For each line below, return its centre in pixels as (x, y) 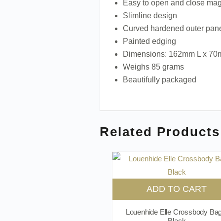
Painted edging (149, 41)
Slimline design (151, 15)
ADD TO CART (177, 189)
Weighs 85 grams (153, 67)
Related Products (160, 131)
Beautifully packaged (159, 79)
